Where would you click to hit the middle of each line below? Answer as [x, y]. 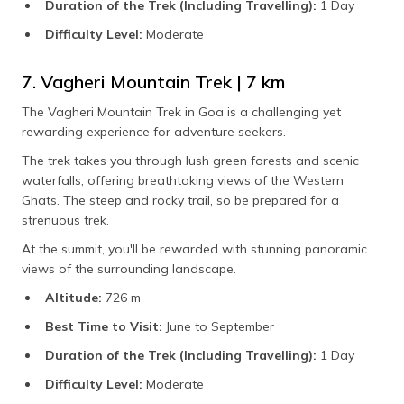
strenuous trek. [65, 220]
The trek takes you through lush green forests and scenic [190, 161]
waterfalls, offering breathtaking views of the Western [183, 181]
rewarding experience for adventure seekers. [154, 132]
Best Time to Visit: [104, 327]
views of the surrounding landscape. [129, 269]
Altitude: [75, 298]
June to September [218, 327]
